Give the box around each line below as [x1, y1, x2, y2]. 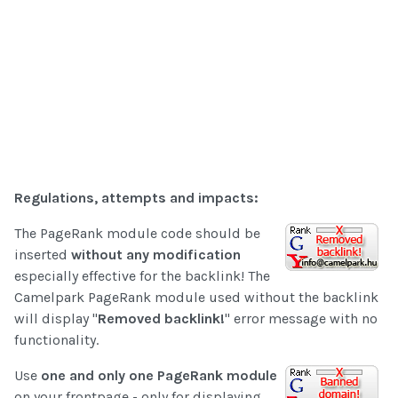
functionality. [14, 331, 99, 349]
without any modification [71, 246, 241, 264]
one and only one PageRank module [41, 367, 277, 385]
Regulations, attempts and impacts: [14, 189, 259, 207]
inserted [14, 246, 71, 264]
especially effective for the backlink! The [14, 267, 270, 285]
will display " [14, 310, 98, 328]
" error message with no [225, 310, 378, 328]
